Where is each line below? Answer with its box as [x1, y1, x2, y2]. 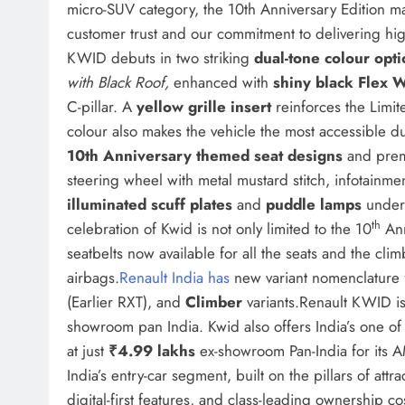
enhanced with [169, 71, 273, 94]
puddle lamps [266, 193, 362, 216]
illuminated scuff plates [67, 193, 232, 216]
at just [67, 340, 108, 363]
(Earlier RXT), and [67, 291, 185, 314]
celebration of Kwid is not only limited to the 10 [67, 218, 372, 240]
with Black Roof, [67, 71, 169, 94]
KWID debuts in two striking [67, 47, 254, 70]
